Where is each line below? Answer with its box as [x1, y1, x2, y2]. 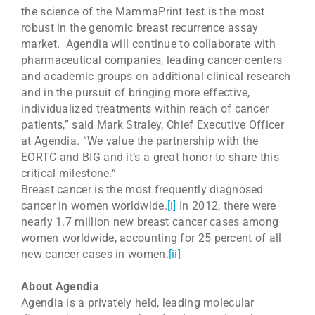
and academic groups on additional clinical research [21, 70, 291, 84]
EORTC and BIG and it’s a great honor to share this [21, 150, 279, 165]
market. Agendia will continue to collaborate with [21, 37, 276, 51]
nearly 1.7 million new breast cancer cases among [21, 215, 279, 229]
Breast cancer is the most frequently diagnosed [21, 183, 264, 197]
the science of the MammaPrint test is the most [21, 5, 265, 19]
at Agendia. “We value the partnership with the [21, 134, 259, 148]
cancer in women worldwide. [21, 199, 167, 213]
